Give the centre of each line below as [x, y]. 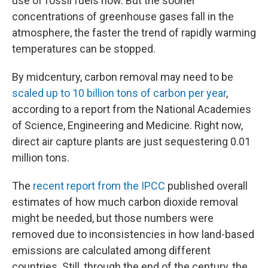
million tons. [41, 158]
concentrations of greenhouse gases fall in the [123, 17]
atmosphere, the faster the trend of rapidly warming [134, 33]
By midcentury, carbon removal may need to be [123, 77]
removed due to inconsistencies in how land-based [133, 234]
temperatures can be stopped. [84, 49]
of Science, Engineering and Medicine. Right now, [127, 126]
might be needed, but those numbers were [113, 218]
